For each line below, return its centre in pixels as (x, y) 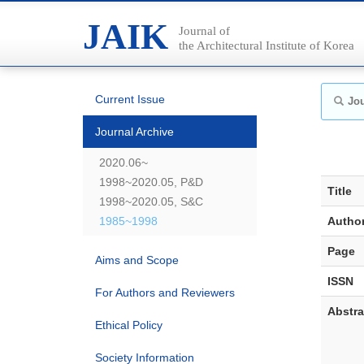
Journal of (204, 31)
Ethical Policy (129, 325)
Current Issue (130, 99)
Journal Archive (134, 132)
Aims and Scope (137, 260)
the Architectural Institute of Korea (266, 45)
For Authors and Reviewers (165, 292)
